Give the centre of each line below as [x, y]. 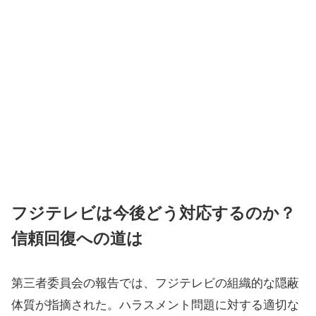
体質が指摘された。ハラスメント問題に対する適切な [155, 305]
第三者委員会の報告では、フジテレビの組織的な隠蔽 [155, 283]
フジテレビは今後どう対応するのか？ [153, 213]
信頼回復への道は [77, 238]
